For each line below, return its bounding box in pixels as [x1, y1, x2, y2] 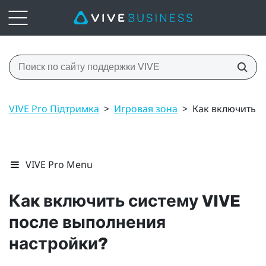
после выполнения [9, 212, 166, 232]
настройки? [9, 233, 108, 254]
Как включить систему [9, 191, 202, 211]
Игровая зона [114, 102, 178, 115]
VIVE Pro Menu [26, 157, 93, 171]
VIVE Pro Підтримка [9, 102, 99, 115]
